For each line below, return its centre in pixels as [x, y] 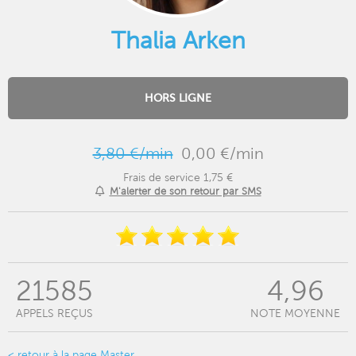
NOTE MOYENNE [295, 313]
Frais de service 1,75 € [178, 177]
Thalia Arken [178, 41]
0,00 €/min [222, 153]
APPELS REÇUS [54, 313]
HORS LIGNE [178, 98]
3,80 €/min [133, 153]
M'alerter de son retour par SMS [185, 191]
